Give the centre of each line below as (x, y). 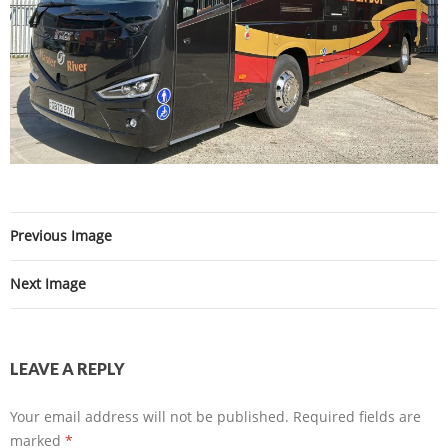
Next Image (48, 283)
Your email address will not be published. (149, 416)
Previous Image (61, 235)
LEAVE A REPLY (67, 368)
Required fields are (357, 416)
